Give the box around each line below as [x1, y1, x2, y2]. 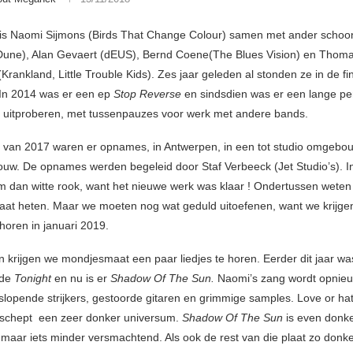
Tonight [14, 272, 51, 285]
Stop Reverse [113, 87, 181, 101]
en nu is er [51, 272, 110, 285]
